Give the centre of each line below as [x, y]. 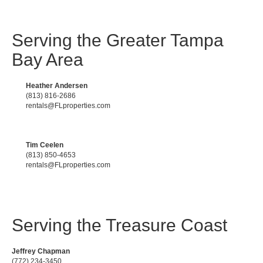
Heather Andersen [57, 85]
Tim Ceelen [45, 145]
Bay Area [48, 59]
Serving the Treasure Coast [119, 225]
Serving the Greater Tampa [118, 40]
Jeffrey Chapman [41, 251]
